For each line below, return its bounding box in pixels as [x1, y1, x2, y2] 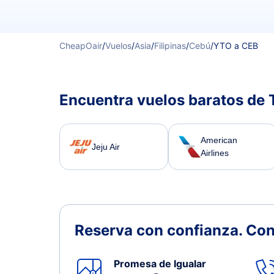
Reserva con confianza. [75, 221, 246, 239]
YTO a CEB [213, 40, 258, 51]
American [201, 135, 238, 145]
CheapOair [59, 40, 102, 51]
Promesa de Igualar [114, 257, 206, 270]
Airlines [201, 148, 229, 158]
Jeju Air [92, 141, 120, 152]
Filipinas [154, 40, 186, 51]
